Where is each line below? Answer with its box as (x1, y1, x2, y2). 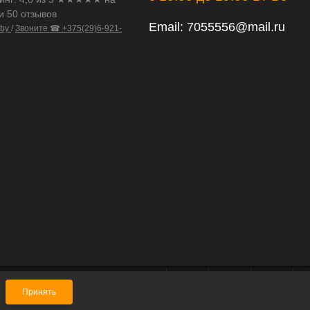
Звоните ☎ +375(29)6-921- (15, 24, 122, 33)
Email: (149, 20, 187, 34)
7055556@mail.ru (187, 20, 285, 34)
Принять (22, 287, 56, 297)
